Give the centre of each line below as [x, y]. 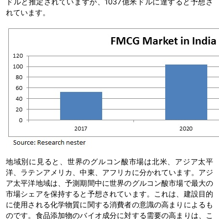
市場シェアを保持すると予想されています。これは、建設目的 [109, 194]
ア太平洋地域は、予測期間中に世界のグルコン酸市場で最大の [109, 183]
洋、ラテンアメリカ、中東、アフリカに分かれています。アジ [109, 172]
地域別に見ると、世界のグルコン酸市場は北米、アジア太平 [109, 161]
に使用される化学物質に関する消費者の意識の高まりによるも [109, 204]
